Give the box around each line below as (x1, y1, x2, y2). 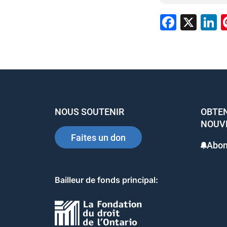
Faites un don (71, 132, 126, 143)
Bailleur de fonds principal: (55, 175, 158, 185)
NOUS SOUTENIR (55, 106, 124, 117)
